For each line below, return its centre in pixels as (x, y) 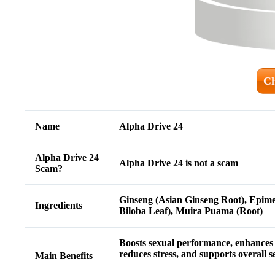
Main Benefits (64, 256)
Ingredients (59, 206)
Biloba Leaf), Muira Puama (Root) (191, 211)
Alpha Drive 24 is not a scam (179, 163)
